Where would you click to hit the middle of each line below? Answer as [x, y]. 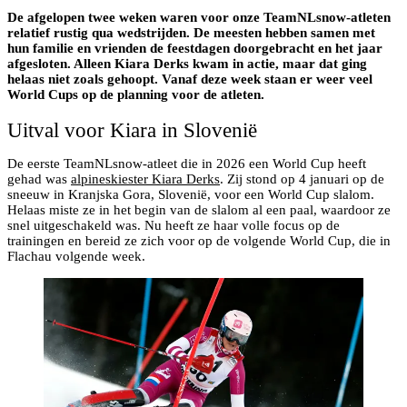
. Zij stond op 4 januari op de [302, 179]
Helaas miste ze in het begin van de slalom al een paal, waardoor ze [199, 210]
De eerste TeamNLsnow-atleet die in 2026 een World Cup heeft [187, 164]
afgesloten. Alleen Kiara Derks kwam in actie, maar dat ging [187, 63]
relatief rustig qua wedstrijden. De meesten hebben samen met [191, 32]
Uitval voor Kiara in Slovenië [132, 131]
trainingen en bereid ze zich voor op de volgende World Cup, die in [199, 241]
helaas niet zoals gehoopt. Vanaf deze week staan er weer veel [190, 79]
